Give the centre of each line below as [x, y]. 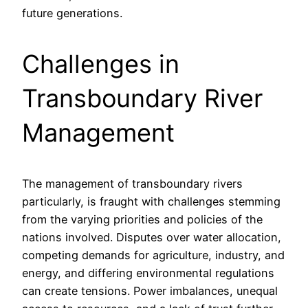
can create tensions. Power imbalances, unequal [150, 291]
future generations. [72, 13]
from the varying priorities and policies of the [142, 220]
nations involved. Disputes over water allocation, [152, 238]
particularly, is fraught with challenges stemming [151, 202]
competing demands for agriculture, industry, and [153, 255]
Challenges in [101, 64]
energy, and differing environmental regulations [148, 273]
